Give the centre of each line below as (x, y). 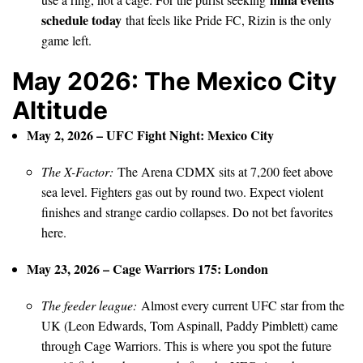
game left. (66, 40)
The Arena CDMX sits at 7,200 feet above (223, 171)
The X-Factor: (77, 171)
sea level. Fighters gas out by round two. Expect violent (182, 191)
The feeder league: (89, 305)
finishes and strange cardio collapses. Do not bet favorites (187, 211)
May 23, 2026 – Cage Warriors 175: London (147, 268)
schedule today (81, 19)
